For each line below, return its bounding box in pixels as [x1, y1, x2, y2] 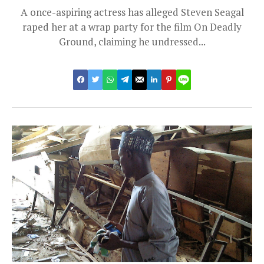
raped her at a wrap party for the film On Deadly [22, 19, 242, 34]
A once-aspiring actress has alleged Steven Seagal [20, 5, 244, 19]
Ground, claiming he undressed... [58, 34, 206, 48]
